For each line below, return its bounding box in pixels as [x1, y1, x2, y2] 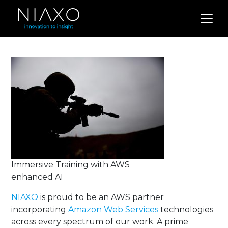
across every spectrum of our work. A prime [11, 217, 189, 226]
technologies [158, 205, 214, 214]
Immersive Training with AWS [11, 160, 130, 169]
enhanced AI [11, 172, 64, 182]
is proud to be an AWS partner [38, 192, 164, 202]
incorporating [11, 205, 69, 214]
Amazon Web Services [68, 205, 159, 214]
